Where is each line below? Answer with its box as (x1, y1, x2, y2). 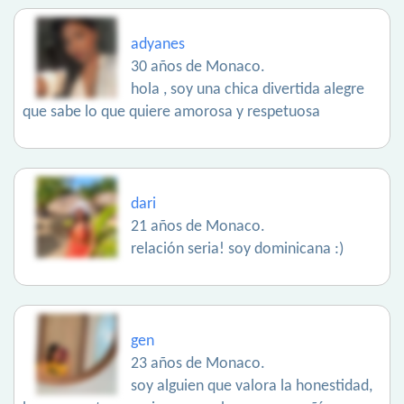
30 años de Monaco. (131, 59, 265, 77)
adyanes (131, 36, 185, 54)
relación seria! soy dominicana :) (131, 241, 344, 259)
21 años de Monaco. (131, 218, 265, 236)
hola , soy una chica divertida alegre (131, 81, 364, 99)
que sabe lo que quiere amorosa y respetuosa (23, 104, 320, 122)
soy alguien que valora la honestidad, (131, 378, 372, 396)
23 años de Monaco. (131, 355, 265, 373)
